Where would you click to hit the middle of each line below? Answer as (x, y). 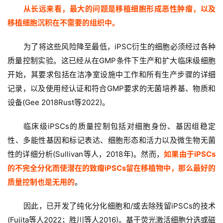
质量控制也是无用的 (41, 182)
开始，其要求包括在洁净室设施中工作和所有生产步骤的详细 (111, 75)
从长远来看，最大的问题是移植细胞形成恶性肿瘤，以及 (119, 9)
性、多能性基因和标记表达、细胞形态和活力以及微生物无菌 (111, 140)
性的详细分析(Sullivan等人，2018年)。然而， (86, 154)
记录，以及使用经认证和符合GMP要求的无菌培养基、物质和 (111, 89)
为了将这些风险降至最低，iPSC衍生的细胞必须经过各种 (119, 47)
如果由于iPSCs (190, 154)
